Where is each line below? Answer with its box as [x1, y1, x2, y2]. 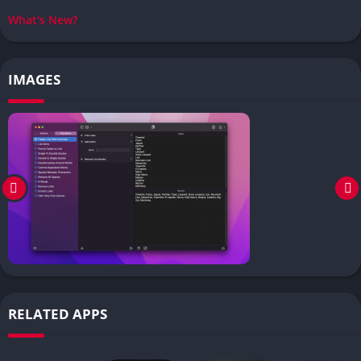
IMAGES [8, 69, 60, 89]
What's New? [8, 11, 77, 27]
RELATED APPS [8, 304, 107, 323]
